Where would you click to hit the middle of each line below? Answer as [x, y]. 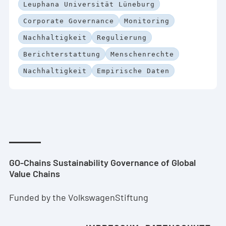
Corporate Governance [69, 21]
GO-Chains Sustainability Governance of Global [102, 163]
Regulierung [122, 37]
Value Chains [35, 174]
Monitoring [147, 21]
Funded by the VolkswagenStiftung [79, 197]
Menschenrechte [142, 54]
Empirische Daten [133, 71]
